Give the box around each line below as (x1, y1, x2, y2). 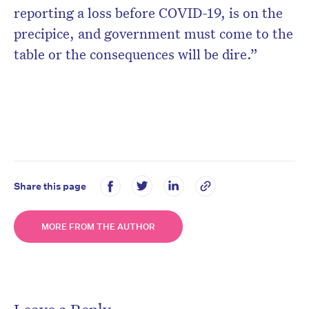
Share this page (14, 179, 86, 192)
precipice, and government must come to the (14, 24, 293, 43)
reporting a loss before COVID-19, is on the (14, 3, 283, 22)
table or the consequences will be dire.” (14, 45, 258, 63)
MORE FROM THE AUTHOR (41, 221, 155, 233)
